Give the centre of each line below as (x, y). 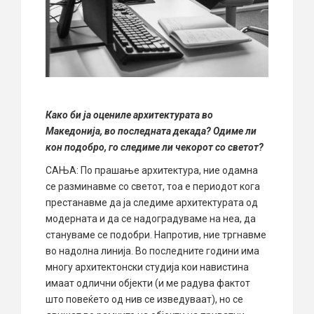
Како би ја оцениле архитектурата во (129, 115)
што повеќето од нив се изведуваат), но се (144, 300)
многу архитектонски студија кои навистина (147, 267)
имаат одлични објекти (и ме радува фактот (148, 284)
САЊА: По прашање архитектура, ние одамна (152, 171)
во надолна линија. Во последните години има (152, 251)
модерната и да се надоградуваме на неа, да (151, 219)
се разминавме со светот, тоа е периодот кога (153, 187)
